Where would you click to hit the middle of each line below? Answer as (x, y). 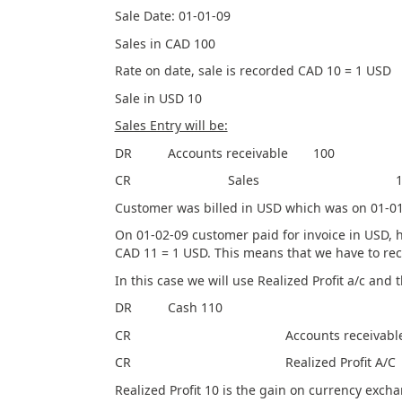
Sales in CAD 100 (165, 43)
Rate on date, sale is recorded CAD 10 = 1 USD (253, 70)
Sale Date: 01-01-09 (172, 16)
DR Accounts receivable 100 (224, 153)
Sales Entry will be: (171, 125)
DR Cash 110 (168, 307)
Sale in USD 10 (158, 98)
